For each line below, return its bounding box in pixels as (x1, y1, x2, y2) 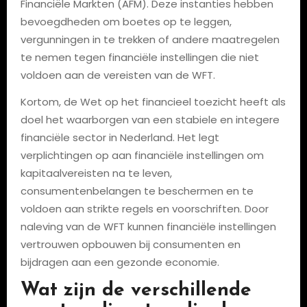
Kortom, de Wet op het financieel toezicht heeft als (20, 95, 286, 109)
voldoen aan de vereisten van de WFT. (20, 68, 215, 82)
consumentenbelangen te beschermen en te (20, 184, 254, 198)
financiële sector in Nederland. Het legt (20, 130, 219, 145)
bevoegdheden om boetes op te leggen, (20, 14, 232, 29)
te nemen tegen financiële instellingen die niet (20, 50, 259, 64)
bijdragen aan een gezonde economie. (20, 255, 219, 269)
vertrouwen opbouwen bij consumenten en (20, 237, 241, 251)
